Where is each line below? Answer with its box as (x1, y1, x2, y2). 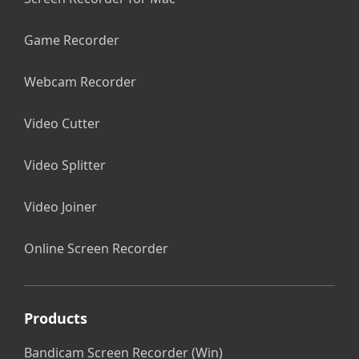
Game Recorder (24, 31, 119, 50)
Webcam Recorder (24, 73, 136, 91)
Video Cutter (24, 115, 100, 133)
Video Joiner (24, 198, 97, 216)
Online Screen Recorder (24, 240, 168, 258)
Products (24, 309, 87, 329)
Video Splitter (24, 156, 106, 175)
